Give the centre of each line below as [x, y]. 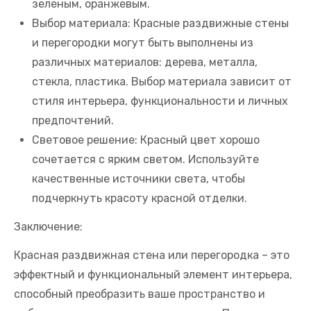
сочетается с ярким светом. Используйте [145, 160]
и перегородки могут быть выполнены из [143, 43]
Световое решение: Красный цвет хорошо [146, 140]
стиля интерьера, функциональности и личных [160, 101]
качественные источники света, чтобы [138, 179]
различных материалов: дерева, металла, [145, 62]
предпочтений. [73, 121]
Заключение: [48, 227]
